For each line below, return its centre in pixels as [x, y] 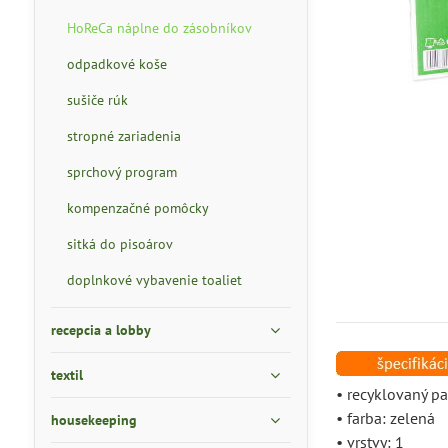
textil [66, 375]
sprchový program [121, 172]
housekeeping [93, 420]
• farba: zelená [386, 418]
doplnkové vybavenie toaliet [154, 280]
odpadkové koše [116, 64]
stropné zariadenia [123, 136]
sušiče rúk [97, 100]
